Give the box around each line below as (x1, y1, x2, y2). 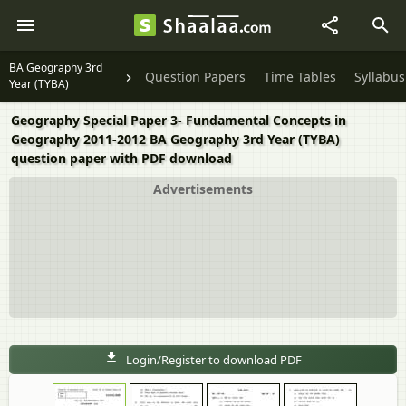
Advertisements (153, 180, 253, 198)
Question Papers (145, 68, 246, 86)
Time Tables (264, 68, 336, 86)
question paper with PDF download (11, 150, 232, 167)
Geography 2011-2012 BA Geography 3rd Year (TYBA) (11, 130, 340, 148)
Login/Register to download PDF (126, 352, 302, 368)
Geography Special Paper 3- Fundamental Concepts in (11, 111, 346, 129)
